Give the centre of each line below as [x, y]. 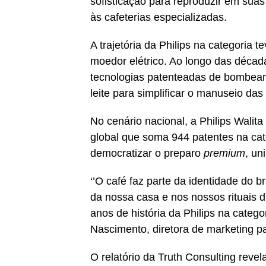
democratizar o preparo [147, 153]
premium [224, 153]
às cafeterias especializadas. [159, 18]
